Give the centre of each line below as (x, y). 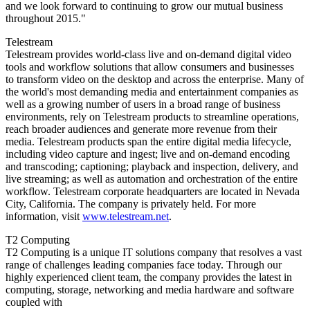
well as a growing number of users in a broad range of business (143, 104)
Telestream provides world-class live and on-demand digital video (148, 54)
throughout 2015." (46, 18)
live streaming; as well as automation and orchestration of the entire (152, 179)
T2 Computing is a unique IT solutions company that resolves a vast (154, 252)
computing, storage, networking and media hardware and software (150, 289)
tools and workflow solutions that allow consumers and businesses (150, 66)
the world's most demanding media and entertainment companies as (152, 91)
